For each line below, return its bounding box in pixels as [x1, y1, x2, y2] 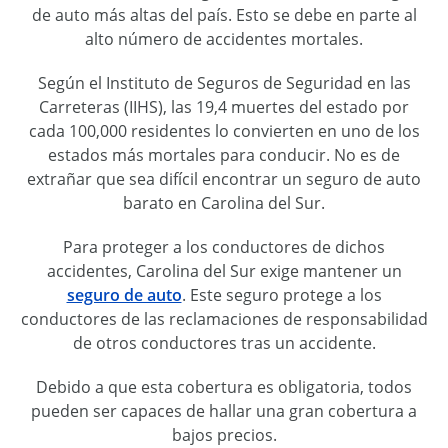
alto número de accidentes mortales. [85, 28, 363, 50]
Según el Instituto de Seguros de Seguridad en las [37, 72, 411, 94]
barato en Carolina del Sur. [123, 192, 325, 214]
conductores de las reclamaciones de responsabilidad [20, 308, 428, 330]
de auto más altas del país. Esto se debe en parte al [31, 4, 417, 26]
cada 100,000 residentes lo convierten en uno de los [28, 120, 420, 142]
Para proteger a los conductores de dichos [63, 236, 385, 258]
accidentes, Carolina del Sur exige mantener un [46, 260, 402, 282]
